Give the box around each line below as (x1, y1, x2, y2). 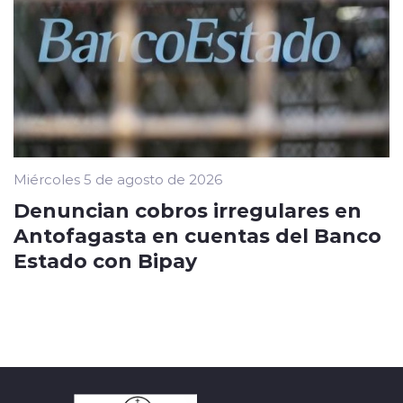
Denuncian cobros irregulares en (13, 196, 362, 224)
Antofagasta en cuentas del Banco (13, 221, 381, 249)
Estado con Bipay (13, 246, 197, 274)
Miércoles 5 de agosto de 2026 (13, 170, 222, 189)
